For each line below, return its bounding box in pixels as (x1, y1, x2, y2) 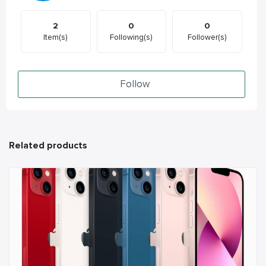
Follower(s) (188, 33, 227, 42)
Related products (9, 140, 87, 151)
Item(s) (43, 33, 68, 42)
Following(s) (110, 33, 153, 42)
